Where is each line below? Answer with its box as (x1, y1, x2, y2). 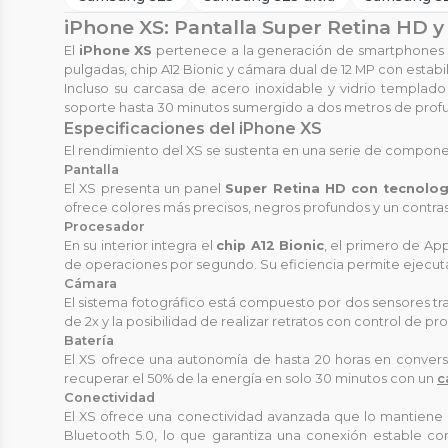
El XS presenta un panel (64, 181, 226, 197)
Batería (64, 333, 114, 349)
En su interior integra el (64, 238, 217, 254)
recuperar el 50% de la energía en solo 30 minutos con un (64, 371, 437, 387)
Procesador (64, 219, 145, 235)
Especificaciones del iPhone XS (64, 119, 322, 139)
